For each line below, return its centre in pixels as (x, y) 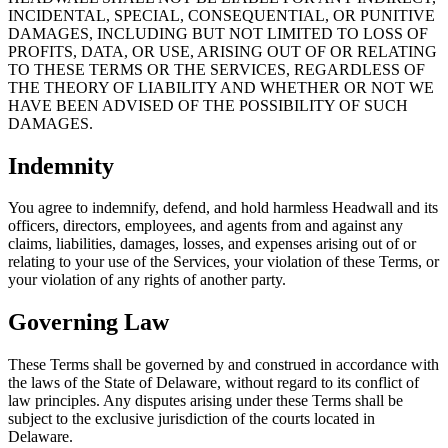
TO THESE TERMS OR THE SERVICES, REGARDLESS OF (216, 69)
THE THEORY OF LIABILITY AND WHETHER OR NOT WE (221, 87)
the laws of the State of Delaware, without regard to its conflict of (213, 383)
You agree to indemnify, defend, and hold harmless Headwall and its (223, 208)
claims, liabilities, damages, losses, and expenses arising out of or (212, 244)
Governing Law (88, 322)
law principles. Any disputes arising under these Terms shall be (205, 401)
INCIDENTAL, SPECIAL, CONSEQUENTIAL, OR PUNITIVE (221, 15)
